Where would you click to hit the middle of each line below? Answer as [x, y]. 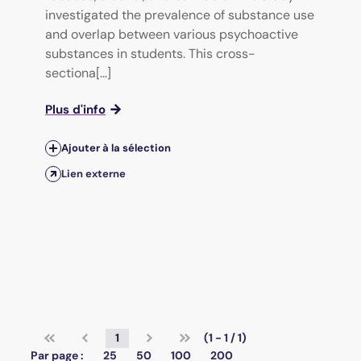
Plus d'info [75, 110]
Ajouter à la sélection [116, 147]
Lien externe [93, 174]
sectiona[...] [78, 73]
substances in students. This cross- [150, 54]
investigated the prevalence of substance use [180, 15]
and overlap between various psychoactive [172, 34]
